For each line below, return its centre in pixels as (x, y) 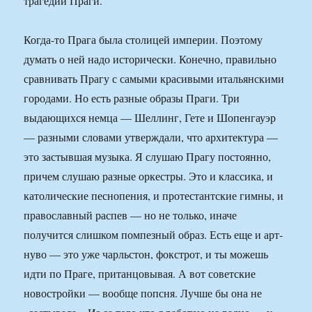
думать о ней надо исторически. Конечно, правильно (150, 59)
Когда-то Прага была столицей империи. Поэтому (143, 40)
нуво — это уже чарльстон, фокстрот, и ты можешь (146, 254)
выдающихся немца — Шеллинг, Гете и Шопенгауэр (150, 118)
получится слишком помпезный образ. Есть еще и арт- (154, 235)
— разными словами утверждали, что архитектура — (151, 137)
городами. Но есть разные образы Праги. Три (132, 98)
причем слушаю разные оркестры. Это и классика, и (149, 176)
